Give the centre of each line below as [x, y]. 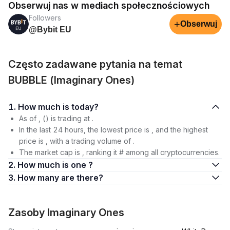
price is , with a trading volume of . [77, 141]
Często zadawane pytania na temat [95, 64]
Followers [45, 18]
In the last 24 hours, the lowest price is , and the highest [113, 130]
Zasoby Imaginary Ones [66, 213]
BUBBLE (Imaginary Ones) [72, 80]
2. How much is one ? [55, 165]
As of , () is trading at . [56, 118]
